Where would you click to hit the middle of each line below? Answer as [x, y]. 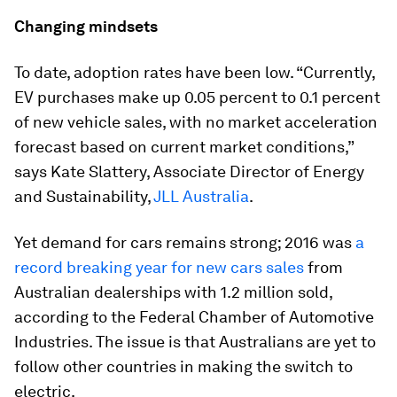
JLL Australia [201, 196]
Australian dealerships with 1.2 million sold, [173, 292]
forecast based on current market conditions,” [184, 147]
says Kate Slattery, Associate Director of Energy [189, 171]
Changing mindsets [86, 26]
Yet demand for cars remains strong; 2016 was [185, 242]
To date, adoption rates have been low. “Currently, [195, 72]
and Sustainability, [84, 196]
